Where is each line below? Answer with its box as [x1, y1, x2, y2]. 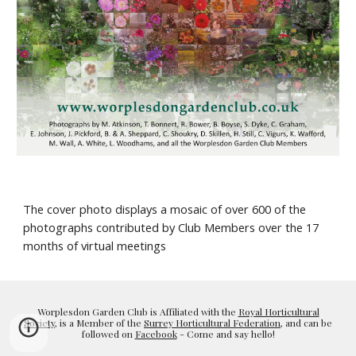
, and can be [281, 316, 332, 329]
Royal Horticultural [238, 305, 319, 318]
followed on [81, 327, 135, 340]
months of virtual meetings [23, 238, 167, 254]
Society [24, 316, 55, 329]
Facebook [134, 327, 177, 340]
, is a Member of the [55, 316, 144, 329]
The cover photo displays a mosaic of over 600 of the [23, 201, 307, 218]
